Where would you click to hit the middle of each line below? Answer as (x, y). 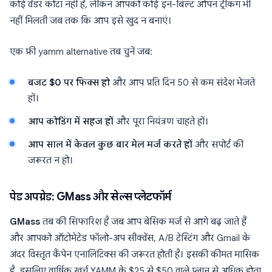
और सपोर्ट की (218, 144)
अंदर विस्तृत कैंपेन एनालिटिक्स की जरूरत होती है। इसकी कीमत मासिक (134, 254)
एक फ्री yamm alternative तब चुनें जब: (81, 52)
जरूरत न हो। (50, 160)
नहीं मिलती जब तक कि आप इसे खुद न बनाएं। (90, 21)
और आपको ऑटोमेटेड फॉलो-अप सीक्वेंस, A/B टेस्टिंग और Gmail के (130, 238)
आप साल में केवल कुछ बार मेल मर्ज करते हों (110, 144)
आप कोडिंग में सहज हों (71, 121)
